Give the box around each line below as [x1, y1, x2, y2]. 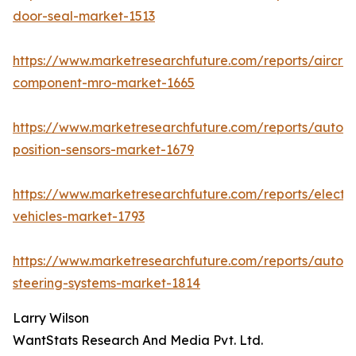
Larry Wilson [13, 310, 89, 327]
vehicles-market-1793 [13, 208, 145, 225]
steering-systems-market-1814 [13, 275, 200, 292]
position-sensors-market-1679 [13, 141, 194, 158]
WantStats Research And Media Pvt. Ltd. [13, 332, 263, 349]
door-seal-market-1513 [13, 8, 155, 25]
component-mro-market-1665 [13, 75, 195, 91]
